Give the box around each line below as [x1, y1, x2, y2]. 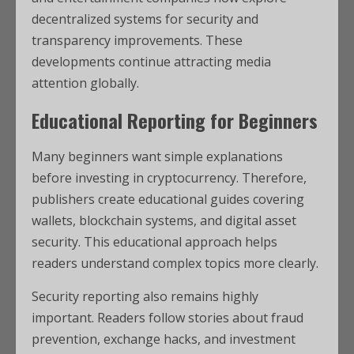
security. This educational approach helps [32, 233, 277, 250]
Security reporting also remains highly [32, 288, 258, 305]
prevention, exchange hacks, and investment [32, 330, 296, 348]
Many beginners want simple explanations [32, 148, 283, 165]
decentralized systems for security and [32, 10, 258, 28]
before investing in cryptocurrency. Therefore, [32, 169, 307, 186]
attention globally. [32, 74, 139, 92]
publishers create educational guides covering [32, 190, 304, 208]
